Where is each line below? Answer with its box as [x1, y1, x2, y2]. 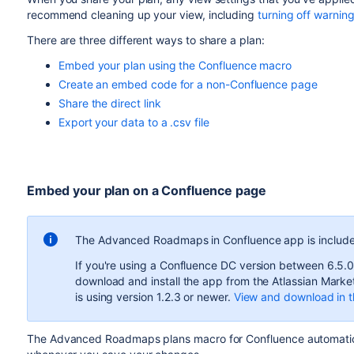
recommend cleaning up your [26, 8, 180, 21]
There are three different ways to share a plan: [26, 33, 265, 47]
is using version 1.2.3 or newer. [74, 290, 234, 303]
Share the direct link [58, 96, 161, 110]
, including [201, 8, 258, 21]
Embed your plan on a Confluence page [26, 183, 266, 198]
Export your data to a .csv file [58, 115, 209, 129]
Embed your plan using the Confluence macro [58, 58, 292, 72]
